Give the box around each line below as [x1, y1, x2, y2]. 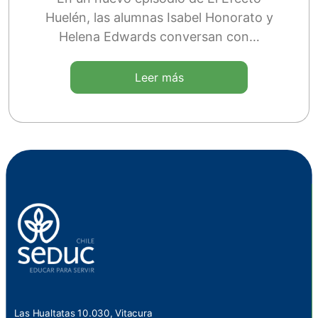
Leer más [134, 70, 184, 85]
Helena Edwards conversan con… [58, 29, 260, 45]
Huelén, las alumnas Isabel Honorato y [45, 10, 273, 26]
